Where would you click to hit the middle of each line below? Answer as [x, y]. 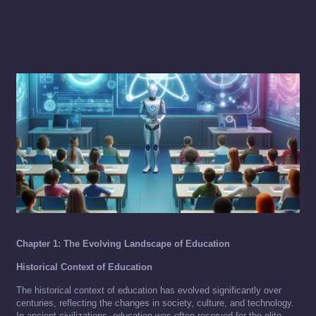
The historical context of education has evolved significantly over [149, 291]
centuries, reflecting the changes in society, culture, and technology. [155, 303]
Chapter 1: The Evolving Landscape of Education [123, 244]
